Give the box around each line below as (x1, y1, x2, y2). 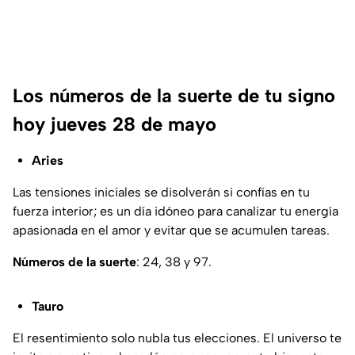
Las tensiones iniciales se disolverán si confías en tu (13, 184, 310, 200)
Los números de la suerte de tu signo (13, 83, 335, 107)
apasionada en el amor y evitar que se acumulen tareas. (13, 222, 330, 238)
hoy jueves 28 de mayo (13, 112, 216, 136)
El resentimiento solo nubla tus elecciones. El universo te (13, 330, 342, 345)
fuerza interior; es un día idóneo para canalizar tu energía (13, 203, 338, 219)
